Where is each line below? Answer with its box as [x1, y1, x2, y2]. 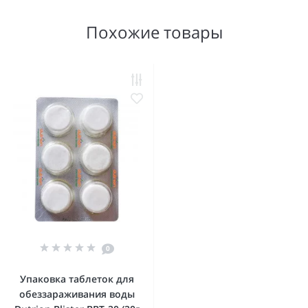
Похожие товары [85, 21, 223, 43]
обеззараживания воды [19, 287, 135, 300]
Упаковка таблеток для [19, 272, 134, 285]
